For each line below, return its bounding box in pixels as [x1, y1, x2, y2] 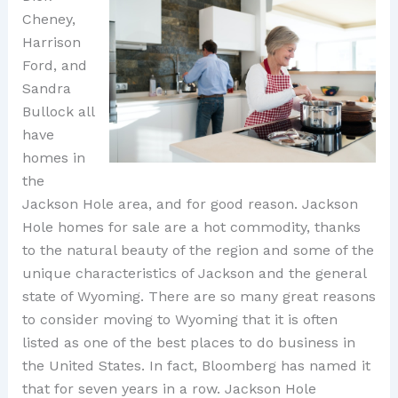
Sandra [21, 80, 71, 98]
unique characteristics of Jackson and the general [21, 265, 366, 283]
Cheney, [21, 11, 76, 28]
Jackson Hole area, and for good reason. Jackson [21, 195, 358, 213]
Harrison [21, 34, 81, 52]
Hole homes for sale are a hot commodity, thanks [21, 219, 361, 236]
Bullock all [21, 103, 94, 121]
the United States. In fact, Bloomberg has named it [21, 357, 370, 375]
